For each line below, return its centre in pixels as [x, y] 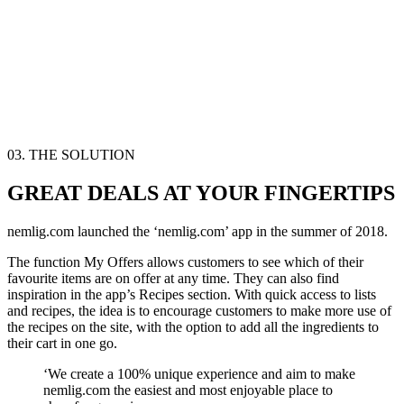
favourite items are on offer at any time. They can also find [173, 278]
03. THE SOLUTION [71, 155]
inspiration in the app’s [73, 294]
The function [46, 262]
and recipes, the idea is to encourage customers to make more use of [199, 311]
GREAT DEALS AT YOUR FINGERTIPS [201, 193]
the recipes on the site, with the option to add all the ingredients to [193, 327]
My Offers [114, 262]
